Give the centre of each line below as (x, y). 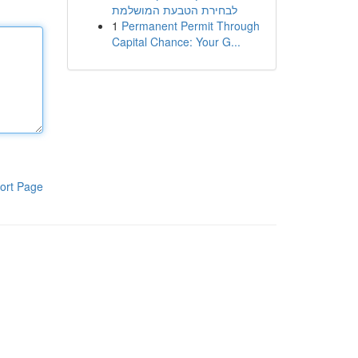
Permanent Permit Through (190, 26)
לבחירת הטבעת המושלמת (174, 10)
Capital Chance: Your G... (176, 42)
